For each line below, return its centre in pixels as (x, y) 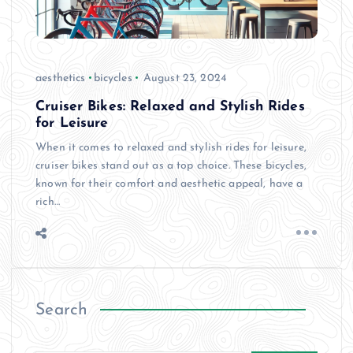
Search (62, 310)
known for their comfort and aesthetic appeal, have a (169, 184)
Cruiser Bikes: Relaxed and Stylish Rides (170, 106)
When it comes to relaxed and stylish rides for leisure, (171, 147)
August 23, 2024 (184, 78)
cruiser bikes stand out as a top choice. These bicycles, (171, 165)
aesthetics (61, 78)
